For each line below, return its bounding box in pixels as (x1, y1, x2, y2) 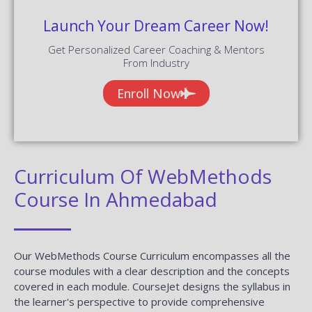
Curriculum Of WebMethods (14, 162, 272, 189)
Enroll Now (116, 84, 180, 102)
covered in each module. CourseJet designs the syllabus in (14, 279, 290, 293)
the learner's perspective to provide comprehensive (14, 294, 265, 309)
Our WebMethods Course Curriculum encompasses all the (14, 248, 290, 263)
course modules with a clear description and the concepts (14, 263, 290, 278)
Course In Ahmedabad (14, 185, 217, 212)
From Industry (123, 55, 189, 70)
